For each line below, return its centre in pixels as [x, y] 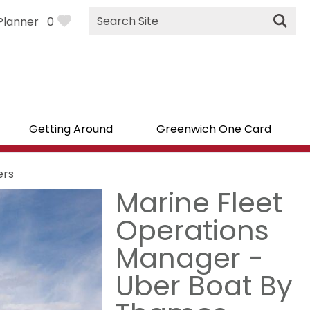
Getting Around [71, 129]
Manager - [190, 258]
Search [107, 29]
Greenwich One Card [213, 129]
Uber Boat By [204, 286]
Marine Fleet [199, 203]
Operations [193, 230]
